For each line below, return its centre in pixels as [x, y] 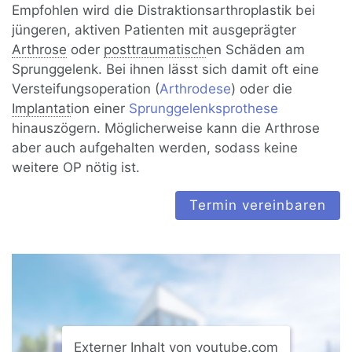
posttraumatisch [155, 50]
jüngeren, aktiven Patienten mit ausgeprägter [154, 30]
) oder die [262, 89]
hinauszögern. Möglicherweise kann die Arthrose [166, 128]
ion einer [100, 109]
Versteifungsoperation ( [86, 89]
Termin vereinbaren [257, 205]
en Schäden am [256, 50]
